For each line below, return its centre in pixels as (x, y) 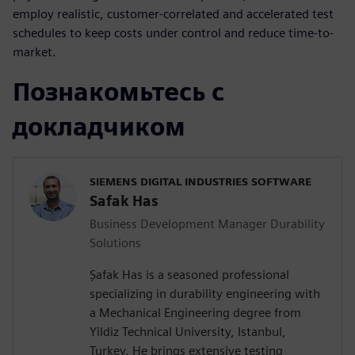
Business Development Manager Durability (207, 223)
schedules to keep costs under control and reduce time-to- (173, 32)
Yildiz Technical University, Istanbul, (188, 331)
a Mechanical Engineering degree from (195, 312)
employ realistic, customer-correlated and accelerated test (173, 13)
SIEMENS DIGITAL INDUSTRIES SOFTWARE (200, 181)
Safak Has (124, 200)
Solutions (115, 242)
